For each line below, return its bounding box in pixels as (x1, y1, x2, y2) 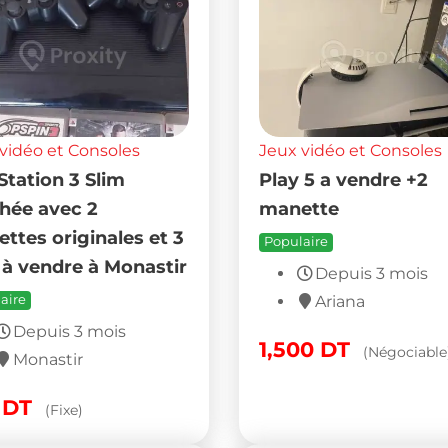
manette (258, 198, 339, 220)
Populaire (263, 234, 328, 250)
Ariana (314, 292, 365, 312)
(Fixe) (44, 401, 83, 420)
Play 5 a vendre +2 (258, 169, 428, 191)
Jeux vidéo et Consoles (258, 141, 442, 161)
